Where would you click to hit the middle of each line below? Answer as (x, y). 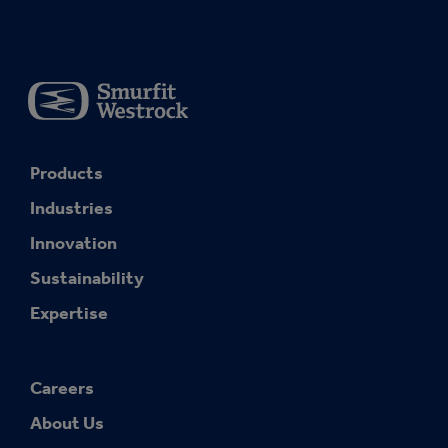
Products (66, 173)
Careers (62, 388)
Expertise (69, 313)
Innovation (73, 243)
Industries (71, 208)
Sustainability (87, 278)
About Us (67, 423)
